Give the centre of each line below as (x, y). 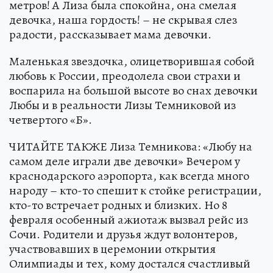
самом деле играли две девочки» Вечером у (125, 161)
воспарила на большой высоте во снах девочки (133, 91)
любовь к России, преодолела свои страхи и (125, 76)
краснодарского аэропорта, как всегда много (129, 176)
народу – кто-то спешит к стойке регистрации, (135, 191)
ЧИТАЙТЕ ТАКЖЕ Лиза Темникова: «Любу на (131, 147)
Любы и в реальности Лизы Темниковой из (122, 105)
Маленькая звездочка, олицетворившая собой (132, 62)
